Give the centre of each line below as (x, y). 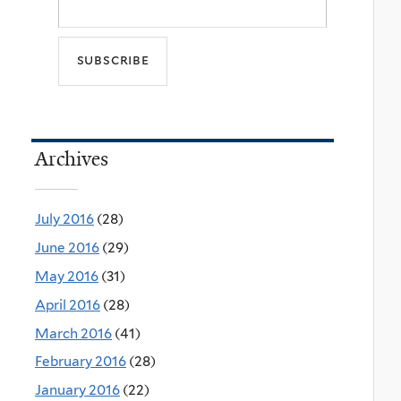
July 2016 (64, 219)
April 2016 (68, 304)
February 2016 (81, 362)
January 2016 (77, 390)
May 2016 (67, 277)
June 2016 (67, 248)
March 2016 (73, 333)
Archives (72, 159)
